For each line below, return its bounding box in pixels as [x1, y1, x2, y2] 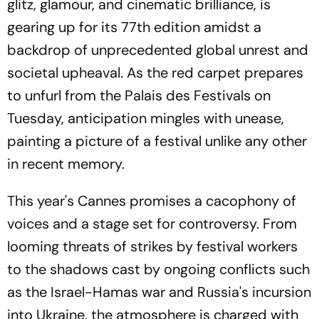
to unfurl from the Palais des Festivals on [7, 86, 271, 105]
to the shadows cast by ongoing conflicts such [7, 260, 310, 278]
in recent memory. [7, 155, 125, 173]
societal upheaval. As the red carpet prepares [7, 63, 303, 82]
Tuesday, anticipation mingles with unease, [7, 109, 284, 127]
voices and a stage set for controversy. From [7, 214, 297, 233]
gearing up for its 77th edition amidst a [7, 18, 261, 36]
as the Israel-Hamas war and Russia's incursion [7, 283, 311, 301]
